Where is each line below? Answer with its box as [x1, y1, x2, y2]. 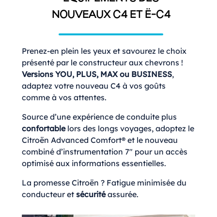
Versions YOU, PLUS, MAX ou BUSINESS [22, 69, 172, 79]
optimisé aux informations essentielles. [22, 158, 166, 168]
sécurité [76, 189, 106, 199]
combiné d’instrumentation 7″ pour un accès [22, 146, 187, 156]
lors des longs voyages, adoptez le [65, 123, 194, 133]
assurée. [106, 189, 139, 199]
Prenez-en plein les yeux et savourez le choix [22, 46, 186, 56]
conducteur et [22, 189, 76, 199]
